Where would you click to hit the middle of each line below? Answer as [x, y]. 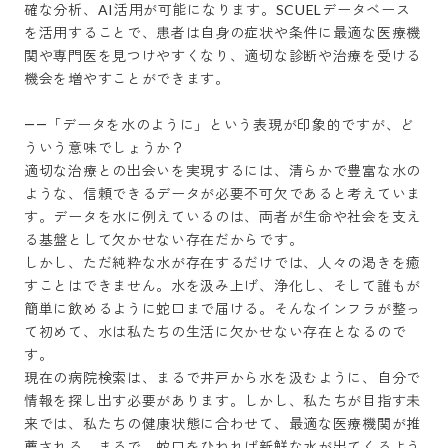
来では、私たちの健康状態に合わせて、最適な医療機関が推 [222, 423]
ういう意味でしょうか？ [105, 147]
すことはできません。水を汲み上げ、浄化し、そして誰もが [222, 285]
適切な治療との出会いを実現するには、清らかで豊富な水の [222, 170]
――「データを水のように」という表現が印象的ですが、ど [219, 124]
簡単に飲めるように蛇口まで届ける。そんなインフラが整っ [222, 308]
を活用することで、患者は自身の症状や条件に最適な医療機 [222, 32]
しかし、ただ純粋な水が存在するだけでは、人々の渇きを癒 [222, 262]
